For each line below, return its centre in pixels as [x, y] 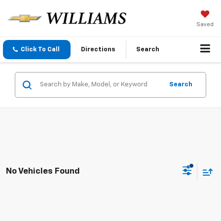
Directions [98, 50]
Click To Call [40, 50]
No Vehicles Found [43, 171]
